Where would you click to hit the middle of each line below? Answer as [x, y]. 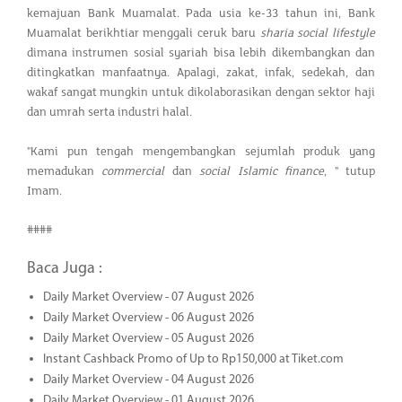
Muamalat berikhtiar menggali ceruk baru [144, 33]
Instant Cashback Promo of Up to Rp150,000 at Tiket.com [193, 359]
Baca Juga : [65, 268]
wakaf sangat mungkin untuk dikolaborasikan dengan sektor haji [201, 92]
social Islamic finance [258, 171]
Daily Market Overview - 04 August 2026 [148, 380]
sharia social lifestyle [318, 33]
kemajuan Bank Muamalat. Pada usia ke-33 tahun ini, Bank [201, 13]
